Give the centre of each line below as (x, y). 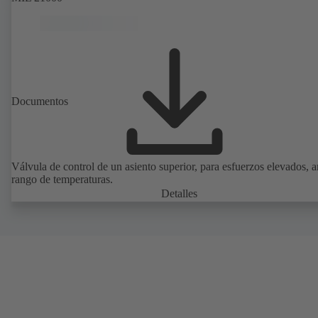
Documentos (40, 101)
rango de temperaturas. (62, 179)
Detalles (179, 193)
